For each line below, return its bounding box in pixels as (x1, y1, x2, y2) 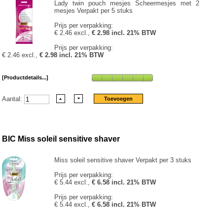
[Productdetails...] (2, 74, 49, 80)
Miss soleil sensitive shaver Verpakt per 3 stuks (54, 156, 192, 164)
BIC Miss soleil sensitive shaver (2, 135, 120, 144)
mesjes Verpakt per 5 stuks (54, 6, 133, 14)
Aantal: (2, 95, 25, 103)
